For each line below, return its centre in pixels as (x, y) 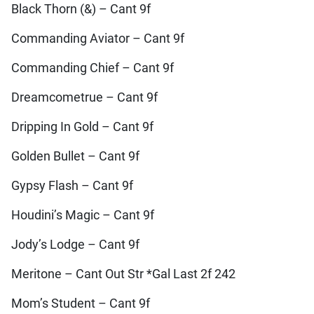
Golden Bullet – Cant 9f (75, 156)
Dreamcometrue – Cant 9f (84, 97)
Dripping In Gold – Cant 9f (82, 127)
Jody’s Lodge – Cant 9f (75, 244)
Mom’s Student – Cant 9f (80, 303)
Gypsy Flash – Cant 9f (72, 185)
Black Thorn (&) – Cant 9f (81, 9)
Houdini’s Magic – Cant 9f (82, 215)
